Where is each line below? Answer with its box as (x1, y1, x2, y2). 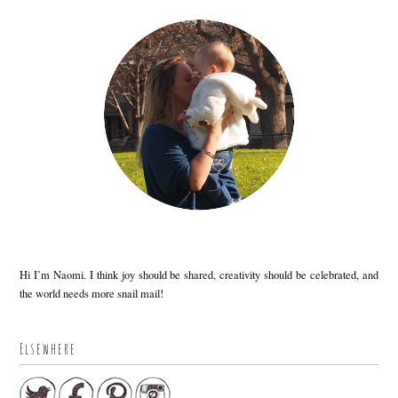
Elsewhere (20, 338, 77, 358)
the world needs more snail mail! (20, 285, 164, 301)
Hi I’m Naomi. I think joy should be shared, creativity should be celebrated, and (20, 267, 378, 283)
